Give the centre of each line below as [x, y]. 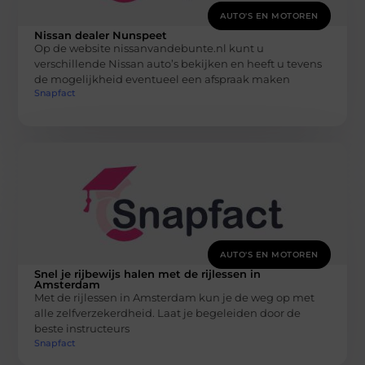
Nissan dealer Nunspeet [101, 35]
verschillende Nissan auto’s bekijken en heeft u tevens [178, 63]
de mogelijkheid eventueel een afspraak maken [163, 79]
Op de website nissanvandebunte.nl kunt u [150, 48]
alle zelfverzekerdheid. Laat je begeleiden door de [168, 313]
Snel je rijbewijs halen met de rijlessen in [148, 274]
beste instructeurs [82, 329]
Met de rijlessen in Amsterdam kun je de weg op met [175, 298]
